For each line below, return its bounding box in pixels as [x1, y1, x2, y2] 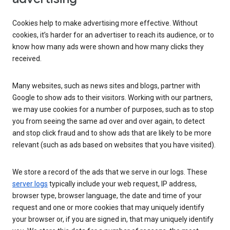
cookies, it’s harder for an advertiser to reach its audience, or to [12, 31, 214, 40]
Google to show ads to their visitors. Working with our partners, [12, 93, 213, 102]
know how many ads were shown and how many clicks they [12, 43, 204, 51]
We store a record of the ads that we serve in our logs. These [12, 168, 207, 177]
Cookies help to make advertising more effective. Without [12, 19, 198, 28]
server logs [12, 180, 48, 188]
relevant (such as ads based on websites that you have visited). [12, 141, 216, 149]
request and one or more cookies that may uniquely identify [12, 203, 204, 212]
